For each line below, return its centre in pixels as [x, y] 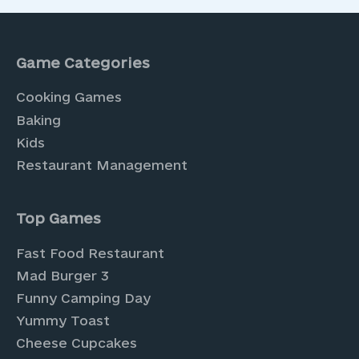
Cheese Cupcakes [77, 343]
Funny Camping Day [83, 298]
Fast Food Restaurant [90, 253]
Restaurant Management [102, 165]
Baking [38, 120]
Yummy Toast [63, 320]
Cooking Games [69, 97]
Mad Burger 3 [63, 275]
